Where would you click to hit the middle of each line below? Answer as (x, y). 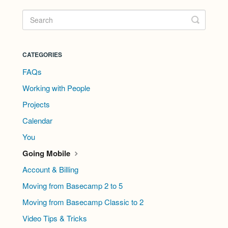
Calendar (37, 121)
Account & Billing (50, 169)
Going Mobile (47, 153)
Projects (36, 104)
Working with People (56, 88)
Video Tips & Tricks (55, 218)
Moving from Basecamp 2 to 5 (73, 186)
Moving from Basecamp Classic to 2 (83, 202)
